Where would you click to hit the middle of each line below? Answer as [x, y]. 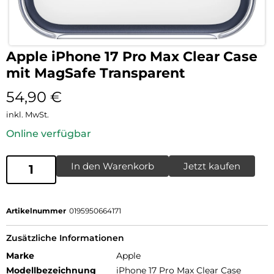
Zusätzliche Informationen [65, 238]
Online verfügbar [49, 133]
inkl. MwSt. [28, 114]
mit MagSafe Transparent [96, 73]
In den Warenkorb [113, 166]
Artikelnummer [36, 210]
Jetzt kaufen [212, 166]
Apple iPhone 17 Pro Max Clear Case [132, 56]
